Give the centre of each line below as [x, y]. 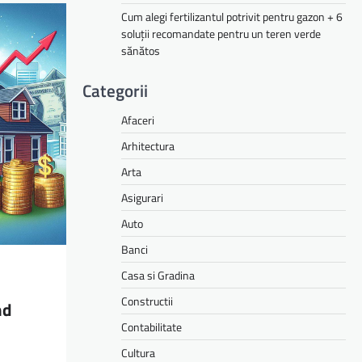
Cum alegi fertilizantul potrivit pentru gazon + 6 [232, 16]
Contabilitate [152, 326]
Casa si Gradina [158, 275]
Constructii [147, 301]
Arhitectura [148, 145]
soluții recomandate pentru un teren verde [221, 33]
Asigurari [142, 197]
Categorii [115, 90]
